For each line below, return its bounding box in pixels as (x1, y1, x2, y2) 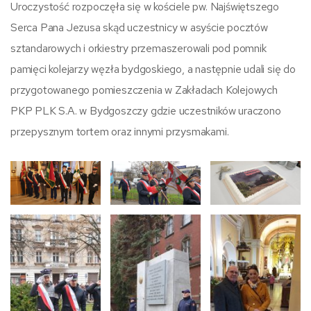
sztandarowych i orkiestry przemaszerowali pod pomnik (10, 41, 267, 56)
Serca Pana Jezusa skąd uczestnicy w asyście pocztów (10, 20, 268, 35)
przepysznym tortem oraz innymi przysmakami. (10, 124, 229, 140)
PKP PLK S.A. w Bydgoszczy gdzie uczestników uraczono (10, 103, 281, 119)
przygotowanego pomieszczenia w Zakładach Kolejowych (10, 83, 278, 98)
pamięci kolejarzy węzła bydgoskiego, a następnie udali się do (10, 62, 296, 77)
